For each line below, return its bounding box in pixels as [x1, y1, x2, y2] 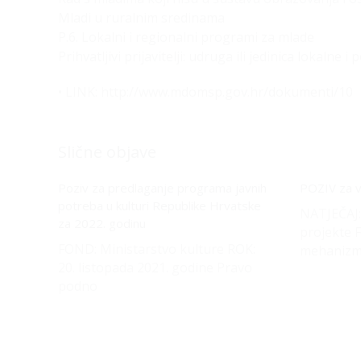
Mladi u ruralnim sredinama [58, 9, 225, 27]
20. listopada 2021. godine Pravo [58, 259, 252, 276]
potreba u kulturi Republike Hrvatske [58, 197, 261, 214]
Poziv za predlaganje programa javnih [58, 180, 267, 196]
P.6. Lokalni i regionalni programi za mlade [58, 28, 314, 46]
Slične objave [58, 141, 156, 163]
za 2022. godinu [58, 215, 146, 231]
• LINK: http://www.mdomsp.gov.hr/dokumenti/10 [58, 83, 353, 101]
